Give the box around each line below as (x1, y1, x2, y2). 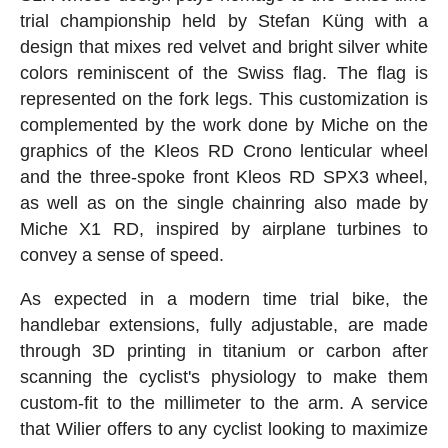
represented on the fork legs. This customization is (19, 89, 429, 110)
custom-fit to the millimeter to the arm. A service (19, 393, 429, 414)
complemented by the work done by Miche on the (19, 115, 429, 136)
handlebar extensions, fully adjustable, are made (19, 315, 429, 336)
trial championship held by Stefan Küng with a (19, 11, 429, 32)
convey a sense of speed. (19, 245, 224, 266)
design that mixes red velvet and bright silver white (19, 37, 429, 58)
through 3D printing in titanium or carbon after (19, 341, 429, 362)
